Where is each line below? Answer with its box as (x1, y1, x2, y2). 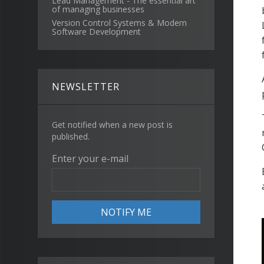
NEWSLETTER (52, 80, 120, 93)
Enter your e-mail (52, 152, 128, 165)
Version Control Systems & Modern (52, 17, 187, 28)
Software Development (52, 26, 141, 37)
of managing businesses (52, 4, 144, 15)
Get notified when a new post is (52, 119, 173, 130)
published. (52, 131, 90, 142)
